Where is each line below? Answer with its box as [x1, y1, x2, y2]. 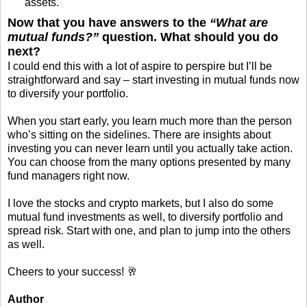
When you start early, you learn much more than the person [8, 114, 292, 127]
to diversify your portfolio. [8, 87, 128, 99]
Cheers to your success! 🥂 [8, 265, 138, 278]
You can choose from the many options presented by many [8, 156, 291, 168]
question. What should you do [99, 29, 278, 44]
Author [8, 293, 44, 305]
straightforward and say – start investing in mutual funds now [8, 73, 299, 86]
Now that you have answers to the [8, 15, 210, 29]
